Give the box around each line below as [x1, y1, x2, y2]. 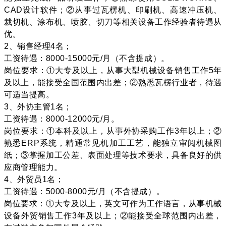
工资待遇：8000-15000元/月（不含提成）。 [4, 53, 169, 63]
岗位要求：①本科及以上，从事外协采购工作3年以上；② [4, 126, 222, 135]
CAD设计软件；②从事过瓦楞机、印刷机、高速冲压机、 [4, 5, 222, 14]
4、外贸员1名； [4, 175, 64, 184]
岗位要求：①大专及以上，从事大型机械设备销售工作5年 [4, 66, 222, 75]
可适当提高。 [4, 90, 54, 99]
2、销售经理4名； [4, 41, 72, 50]
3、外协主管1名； [4, 102, 72, 111]
